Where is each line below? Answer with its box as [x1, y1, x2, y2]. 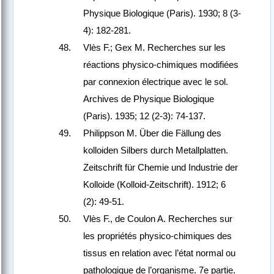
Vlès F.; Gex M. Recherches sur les [83, 42, 226, 53]
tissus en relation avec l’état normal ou [83, 248, 235, 259]
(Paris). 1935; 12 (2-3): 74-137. [83, 111, 206, 122]
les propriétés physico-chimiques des [83, 231, 232, 242]
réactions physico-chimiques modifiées [83, 59, 239, 70]
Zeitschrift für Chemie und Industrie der [83, 162, 238, 173]
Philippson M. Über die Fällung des [83, 128, 221, 139]
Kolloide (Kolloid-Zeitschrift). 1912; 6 [83, 179, 226, 190]
